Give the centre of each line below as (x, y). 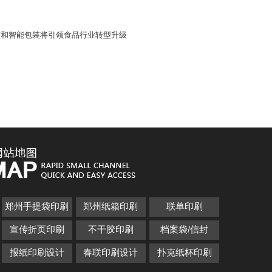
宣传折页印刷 (37, 229)
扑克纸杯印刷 (184, 252)
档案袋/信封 (185, 229)
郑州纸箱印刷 (111, 206)
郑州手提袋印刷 (37, 206)
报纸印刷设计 (37, 252)
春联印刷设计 (111, 252)
